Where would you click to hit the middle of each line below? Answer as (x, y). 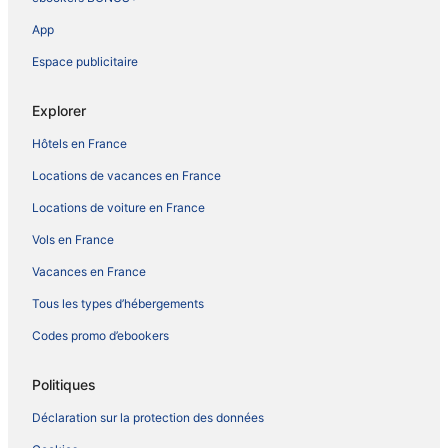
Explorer (59, 110)
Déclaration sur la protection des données (148, 417)
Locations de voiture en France (118, 207)
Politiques (64, 384)
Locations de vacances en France (126, 175)
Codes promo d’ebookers (100, 335)
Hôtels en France (79, 143)
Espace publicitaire (85, 61)
